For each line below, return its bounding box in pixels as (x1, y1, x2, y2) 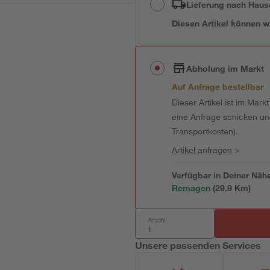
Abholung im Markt (186, 63, 265, 74)
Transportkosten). (172, 126, 239, 136)
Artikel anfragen (172, 145, 233, 155)
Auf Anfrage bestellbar (172, 81, 264, 92)
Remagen (172, 183, 211, 193)
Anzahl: (148, 216, 168, 224)
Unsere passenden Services (135, 239, 262, 251)
